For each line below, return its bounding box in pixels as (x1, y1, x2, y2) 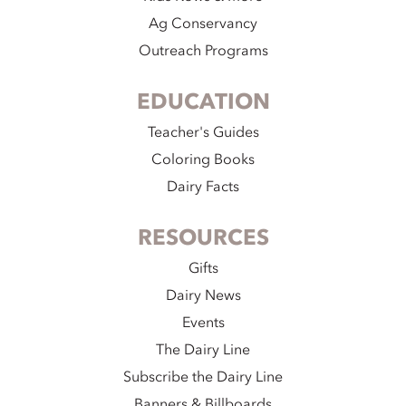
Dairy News (165, 285, 241, 305)
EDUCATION (136, 86, 270, 117)
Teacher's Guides (147, 121, 259, 142)
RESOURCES (137, 222, 269, 253)
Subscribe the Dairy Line (123, 366, 283, 387)
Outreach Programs (138, 40, 268, 61)
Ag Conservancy (149, 13, 257, 34)
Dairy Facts (167, 176, 239, 197)
